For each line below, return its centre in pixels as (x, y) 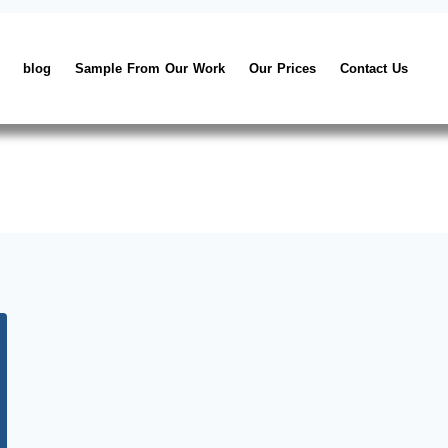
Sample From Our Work (150, 68)
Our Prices (283, 68)
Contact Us (374, 68)
